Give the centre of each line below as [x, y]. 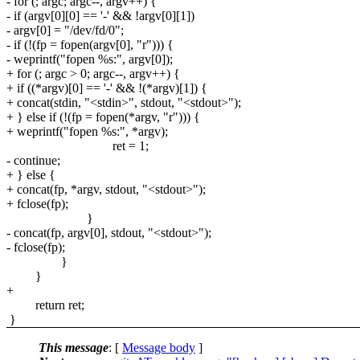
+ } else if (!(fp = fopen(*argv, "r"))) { [103, 117]
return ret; [45, 305]
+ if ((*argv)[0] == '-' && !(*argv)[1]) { [107, 88]
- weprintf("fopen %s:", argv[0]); [90, 59]
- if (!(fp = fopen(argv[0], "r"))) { [90, 44]
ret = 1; [78, 145]
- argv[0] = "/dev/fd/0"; [65, 30]
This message [74, 347]
